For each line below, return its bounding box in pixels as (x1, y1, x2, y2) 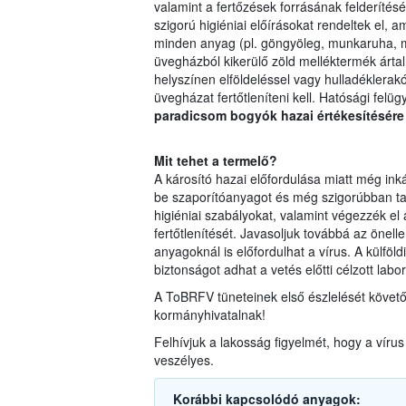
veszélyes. (153, 351, 214, 370)
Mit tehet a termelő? (153, 151, 277, 170)
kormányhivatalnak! (153, 305, 266, 324)
